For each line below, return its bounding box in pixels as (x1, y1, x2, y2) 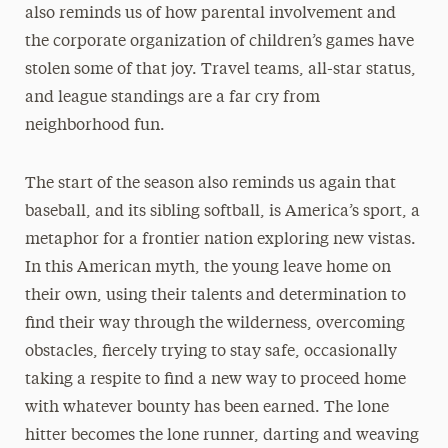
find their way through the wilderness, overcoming (24, 316, 405, 332)
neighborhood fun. (24, 118, 165, 134)
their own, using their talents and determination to (24, 288, 406, 304)
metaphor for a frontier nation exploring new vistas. (24, 232, 416, 248)
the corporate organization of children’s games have (24, 34, 414, 50)
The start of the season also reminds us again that (24, 176, 396, 192)
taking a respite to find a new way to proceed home (24, 372, 406, 388)
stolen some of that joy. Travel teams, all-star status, (24, 62, 416, 78)
